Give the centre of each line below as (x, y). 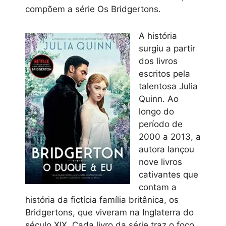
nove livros (160, 162)
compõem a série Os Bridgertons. (93, 9)
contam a (158, 187)
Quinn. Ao (159, 99)
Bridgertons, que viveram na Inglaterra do (109, 212)
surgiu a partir (167, 48)
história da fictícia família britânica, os (102, 200)
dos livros (158, 61)
